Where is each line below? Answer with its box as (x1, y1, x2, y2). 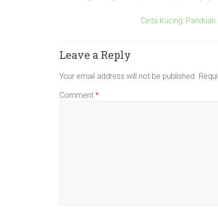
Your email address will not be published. (59, 72, 197, 81)
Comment (59, 91, 95, 100)
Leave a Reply (59, 48, 131, 62)
